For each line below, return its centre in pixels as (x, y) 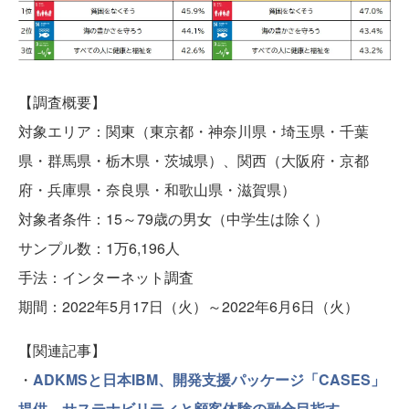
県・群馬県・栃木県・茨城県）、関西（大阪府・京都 (194, 161)
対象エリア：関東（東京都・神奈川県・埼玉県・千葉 (194, 131)
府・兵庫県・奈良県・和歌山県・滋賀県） (157, 190)
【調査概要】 (62, 102)
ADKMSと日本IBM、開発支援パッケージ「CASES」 (209, 380)
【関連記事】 (62, 351)
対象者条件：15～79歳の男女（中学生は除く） (173, 219)
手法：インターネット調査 (106, 278)
